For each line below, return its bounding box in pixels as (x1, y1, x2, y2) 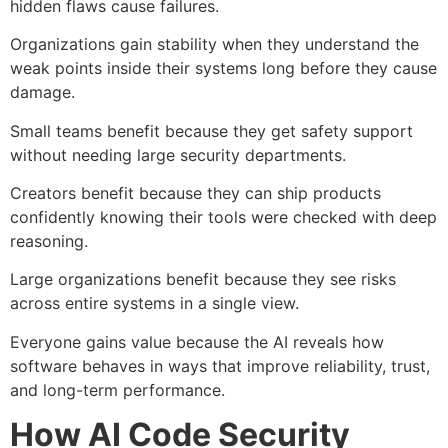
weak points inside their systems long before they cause (10, 58, 437, 79)
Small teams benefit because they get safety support (10, 120, 413, 141)
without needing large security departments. (10, 144, 346, 165)
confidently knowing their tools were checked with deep (10, 207, 437, 228)
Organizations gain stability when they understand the (10, 34, 419, 55)
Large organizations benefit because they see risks (10, 269, 396, 290)
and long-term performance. (10, 379, 225, 400)
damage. (10, 82, 75, 103)
